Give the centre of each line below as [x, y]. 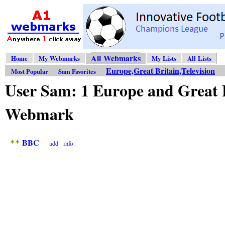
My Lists [164, 59]
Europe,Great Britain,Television [160, 71]
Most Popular [30, 72]
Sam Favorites [77, 72]
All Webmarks [116, 58]
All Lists [199, 59]
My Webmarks [59, 59]
